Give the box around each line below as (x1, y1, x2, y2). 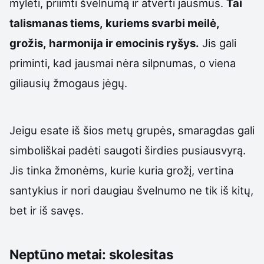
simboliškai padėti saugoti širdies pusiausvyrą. (9, 143, 246, 157)
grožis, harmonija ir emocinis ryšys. (9, 36, 199, 49)
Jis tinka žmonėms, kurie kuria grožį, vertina (9, 163, 233, 177)
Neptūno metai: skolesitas (9, 246, 174, 262)
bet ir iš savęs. (9, 203, 84, 217)
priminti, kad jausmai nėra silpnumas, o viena (9, 56, 236, 70)
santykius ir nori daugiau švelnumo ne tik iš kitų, (9, 183, 253, 197)
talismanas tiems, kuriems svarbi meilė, (9, 16, 220, 29)
